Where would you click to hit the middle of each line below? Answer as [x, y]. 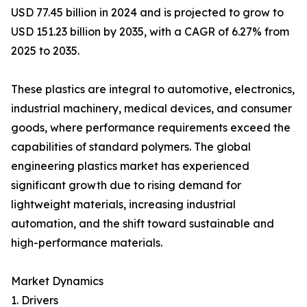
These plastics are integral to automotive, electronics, [153, 89]
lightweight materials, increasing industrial [123, 205]
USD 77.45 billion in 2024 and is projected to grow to [147, 13]
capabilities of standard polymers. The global [131, 147]
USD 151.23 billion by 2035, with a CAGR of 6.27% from [150, 32]
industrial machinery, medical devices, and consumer [151, 109]
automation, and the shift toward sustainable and [143, 224]
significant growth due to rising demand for [126, 185]
